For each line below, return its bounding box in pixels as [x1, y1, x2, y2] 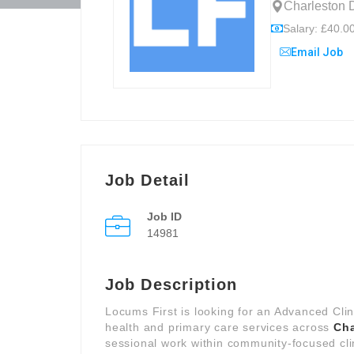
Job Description [105, 276, 238, 293]
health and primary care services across [105, 321, 334, 333]
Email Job [291, 46, 343, 58]
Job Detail [105, 171, 190, 189]
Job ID [147, 210, 182, 223]
